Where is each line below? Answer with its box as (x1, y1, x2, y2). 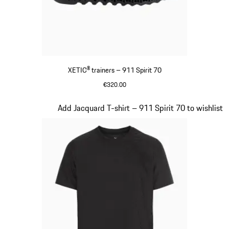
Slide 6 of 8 (6, 101, 45, 114)
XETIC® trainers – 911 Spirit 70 (67, 64, 162, 76)
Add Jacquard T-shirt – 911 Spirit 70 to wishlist (58, 102, 223, 114)
